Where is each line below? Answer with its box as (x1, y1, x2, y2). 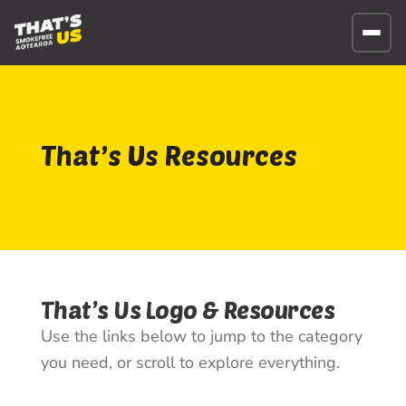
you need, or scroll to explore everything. (40, 352, 340, 373)
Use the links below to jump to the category (40, 325, 362, 347)
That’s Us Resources (40, 139, 297, 171)
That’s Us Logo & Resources (40, 295, 335, 324)
